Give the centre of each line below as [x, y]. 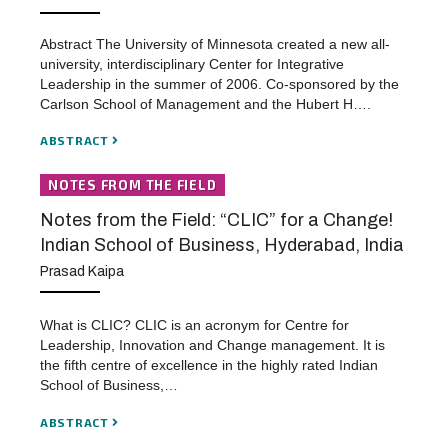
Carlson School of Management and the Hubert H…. [205, 103]
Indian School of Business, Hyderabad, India [222, 244]
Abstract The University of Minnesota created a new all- [215, 43]
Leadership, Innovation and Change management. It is [212, 344]
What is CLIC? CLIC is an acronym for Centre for [194, 324]
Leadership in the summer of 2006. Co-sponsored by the [219, 83]
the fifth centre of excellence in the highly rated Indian [209, 364]
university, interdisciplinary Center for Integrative [192, 63]
